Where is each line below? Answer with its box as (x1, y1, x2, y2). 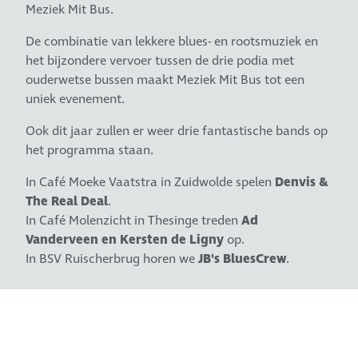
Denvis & (275, 173, 329, 192)
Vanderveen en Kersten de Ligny (26, 231, 225, 249)
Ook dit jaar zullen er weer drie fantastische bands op (26, 122, 328, 141)
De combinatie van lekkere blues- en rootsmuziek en (26, 32, 319, 50)
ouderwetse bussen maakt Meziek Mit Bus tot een (26, 70, 305, 89)
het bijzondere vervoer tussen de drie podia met (26, 51, 295, 70)
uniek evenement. (26, 89, 125, 108)
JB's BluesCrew (198, 250, 287, 268)
